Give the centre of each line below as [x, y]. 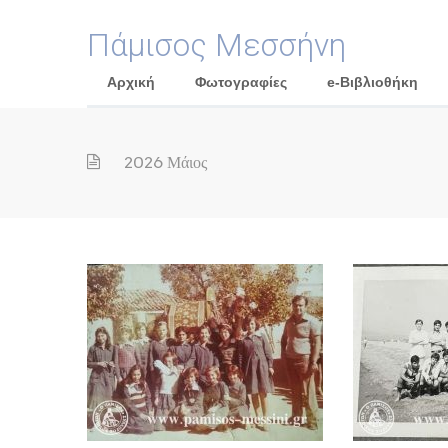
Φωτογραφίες [241, 82]
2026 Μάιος [163, 162]
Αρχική [131, 82]
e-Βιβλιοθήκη [372, 82]
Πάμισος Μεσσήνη [216, 45]
